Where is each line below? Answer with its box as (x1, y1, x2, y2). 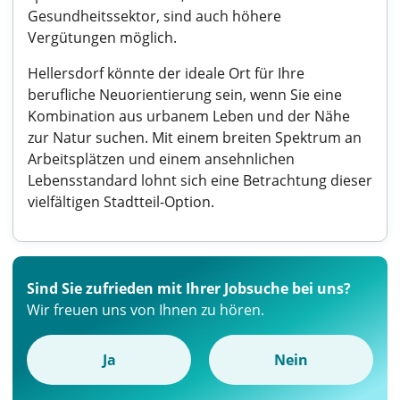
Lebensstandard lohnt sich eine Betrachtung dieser (28, 171, 372, 190)
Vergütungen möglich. (28, 28, 177, 47)
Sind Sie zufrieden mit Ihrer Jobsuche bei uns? (27, 279, 351, 298)
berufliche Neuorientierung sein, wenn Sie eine (28, 85, 342, 104)
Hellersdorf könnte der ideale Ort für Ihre (28, 63, 304, 83)
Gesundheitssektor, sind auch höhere (28, 6, 281, 26)
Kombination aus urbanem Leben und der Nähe (28, 106, 350, 126)
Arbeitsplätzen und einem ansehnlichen (28, 149, 295, 169)
